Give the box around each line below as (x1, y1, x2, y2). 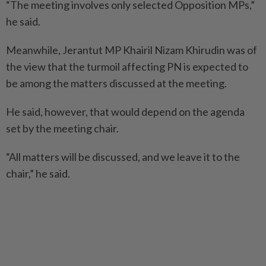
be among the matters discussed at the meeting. (6, 76, 227, 90)
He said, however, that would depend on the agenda (6, 104, 245, 118)
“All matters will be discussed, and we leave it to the (6, 150, 240, 163)
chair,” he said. (6, 166, 70, 180)
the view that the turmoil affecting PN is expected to (6, 59, 248, 73)
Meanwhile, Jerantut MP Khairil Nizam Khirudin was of (6, 43, 257, 56)
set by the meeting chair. (6, 121, 119, 135)
